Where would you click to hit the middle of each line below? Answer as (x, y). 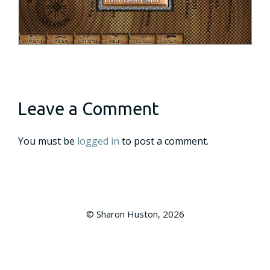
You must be (48, 141)
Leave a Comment (89, 108)
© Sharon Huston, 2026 (135, 214)
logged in (98, 141)
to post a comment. (164, 141)
